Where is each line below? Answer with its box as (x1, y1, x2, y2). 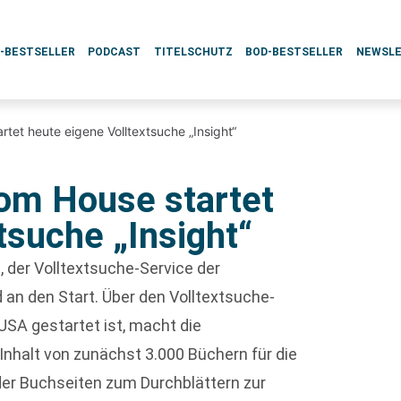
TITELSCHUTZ (153, 46, 233, 58)
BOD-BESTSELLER (245, 46, 344, 58)
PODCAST (88, 46, 141, 58)
